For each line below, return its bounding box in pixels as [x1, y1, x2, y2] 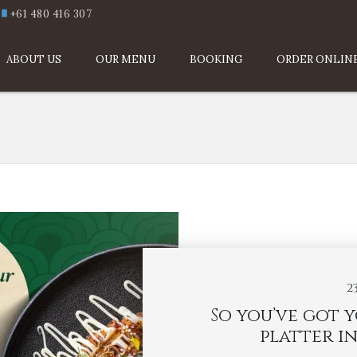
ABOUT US [6, 53, 62, 66]
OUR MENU [96, 53, 156, 66]
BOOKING [190, 53, 243, 66]
